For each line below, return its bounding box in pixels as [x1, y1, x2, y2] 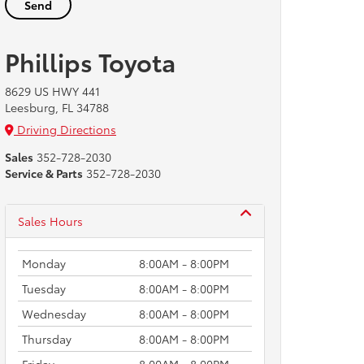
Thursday [22, 331, 71, 347]
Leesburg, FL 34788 [5, 99, 109, 115]
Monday [22, 255, 66, 271]
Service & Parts [5, 165, 83, 181]
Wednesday [22, 305, 86, 322]
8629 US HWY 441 [5, 83, 100, 99]
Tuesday [22, 280, 66, 297]
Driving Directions [14, 121, 116, 137]
